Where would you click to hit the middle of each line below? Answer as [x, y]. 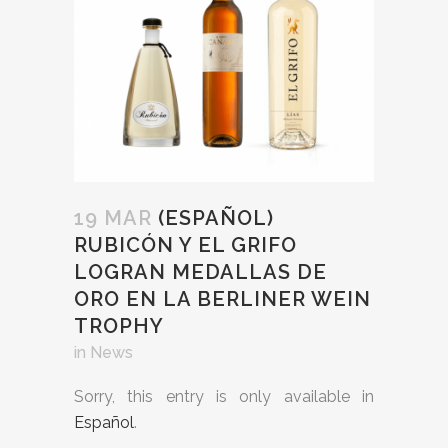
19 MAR [113, 217]
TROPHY [119, 325]
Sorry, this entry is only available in [224, 396]
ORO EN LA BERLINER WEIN [222, 298]
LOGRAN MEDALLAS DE [200, 271]
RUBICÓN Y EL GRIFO [185, 244]
